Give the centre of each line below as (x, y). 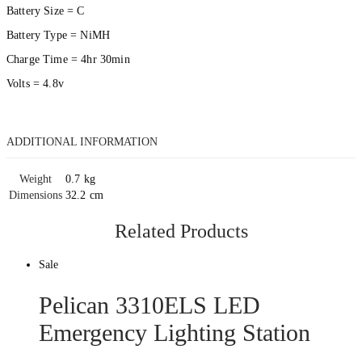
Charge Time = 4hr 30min (68, 60)
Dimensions (36, 196)
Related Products (181, 232)
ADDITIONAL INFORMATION (82, 142)
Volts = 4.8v (35, 84)
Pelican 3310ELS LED (149, 305)
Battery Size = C (46, 11)
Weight (36, 179)
